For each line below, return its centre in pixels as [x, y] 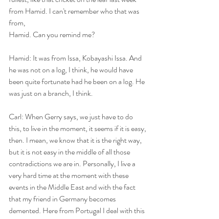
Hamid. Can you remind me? [52, 34]
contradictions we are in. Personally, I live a [73, 163]
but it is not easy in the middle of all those [70, 152]
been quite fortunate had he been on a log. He [77, 81]
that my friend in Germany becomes [63, 198]
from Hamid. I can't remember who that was [75, 11]
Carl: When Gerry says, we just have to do [72, 116]
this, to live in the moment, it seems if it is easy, [78, 128]
